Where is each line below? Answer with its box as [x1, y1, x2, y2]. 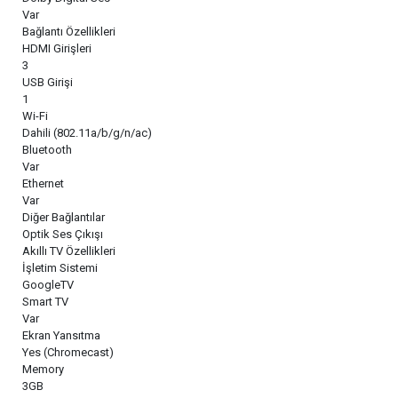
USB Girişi [22, 75, 73, 89]
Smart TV [22, 294, 68, 308]
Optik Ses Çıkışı [22, 227, 103, 241]
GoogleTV [22, 277, 74, 291]
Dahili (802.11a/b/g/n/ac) [22, 125, 152, 139]
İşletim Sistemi [22, 260, 98, 275]
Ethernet [22, 176, 64, 190]
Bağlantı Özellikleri [22, 24, 115, 38]
